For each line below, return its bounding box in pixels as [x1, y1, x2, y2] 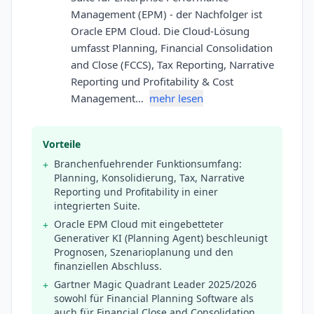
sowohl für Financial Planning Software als [54, 292, 254, 306]
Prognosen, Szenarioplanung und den [54, 245, 233, 259]
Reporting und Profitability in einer [54, 185, 218, 199]
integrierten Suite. [54, 199, 140, 213]
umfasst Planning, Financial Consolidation [71, 41, 273, 55]
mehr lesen [149, 91, 203, 106]
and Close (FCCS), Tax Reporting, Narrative [71, 57, 274, 72]
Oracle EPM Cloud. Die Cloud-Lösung [71, 24, 250, 39]
